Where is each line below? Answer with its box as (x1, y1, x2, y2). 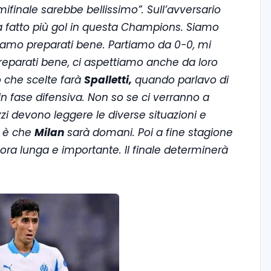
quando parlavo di (132, 72, 229, 87)
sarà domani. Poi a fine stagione (64, 125, 233, 140)
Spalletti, (84, 72, 132, 87)
